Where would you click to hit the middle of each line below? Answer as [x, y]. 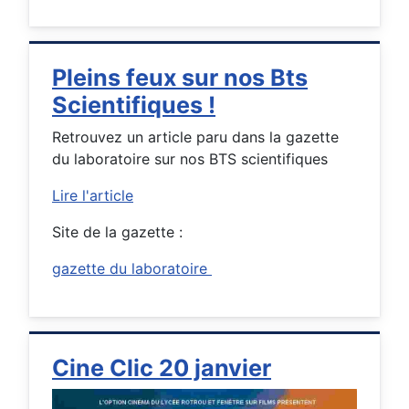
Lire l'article [93, 195]
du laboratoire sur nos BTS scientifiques [192, 158]
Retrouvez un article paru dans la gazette [195, 136]
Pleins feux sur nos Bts [180, 77]
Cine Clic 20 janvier [162, 367]
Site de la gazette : [117, 231]
